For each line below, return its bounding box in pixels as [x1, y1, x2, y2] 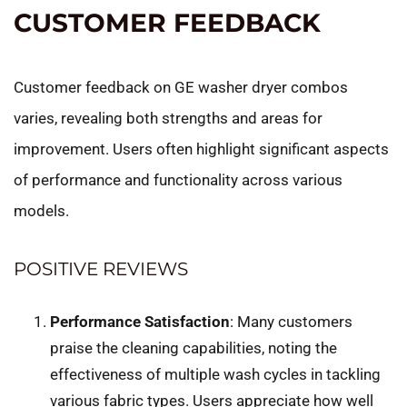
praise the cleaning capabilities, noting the [50, 338, 337, 357]
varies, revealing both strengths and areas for [14, 108, 323, 127]
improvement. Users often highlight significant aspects [14, 139, 389, 158]
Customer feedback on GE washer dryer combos [14, 77, 348, 96]
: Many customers [230, 312, 352, 331]
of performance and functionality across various [14, 170, 342, 189]
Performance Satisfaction [50, 312, 230, 331]
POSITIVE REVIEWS [14, 257, 188, 280]
